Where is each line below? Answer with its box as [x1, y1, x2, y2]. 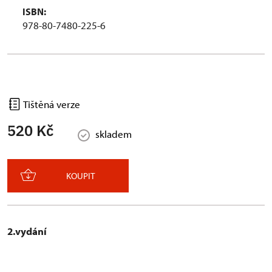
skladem [95, 127, 132, 141]
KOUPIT [66, 170, 95, 182]
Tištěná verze [21, 98, 80, 110]
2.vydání [7, 225, 47, 238]
